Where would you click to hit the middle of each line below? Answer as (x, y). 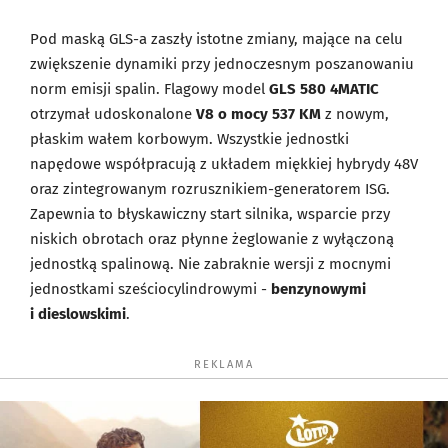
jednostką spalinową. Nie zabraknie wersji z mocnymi (210, 263)
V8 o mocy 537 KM (258, 113)
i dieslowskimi (78, 313)
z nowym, (355, 113)
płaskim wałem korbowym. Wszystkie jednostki (189, 138)
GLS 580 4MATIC (324, 88)
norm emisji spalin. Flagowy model (149, 88)
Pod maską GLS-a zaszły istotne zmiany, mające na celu (216, 38)
